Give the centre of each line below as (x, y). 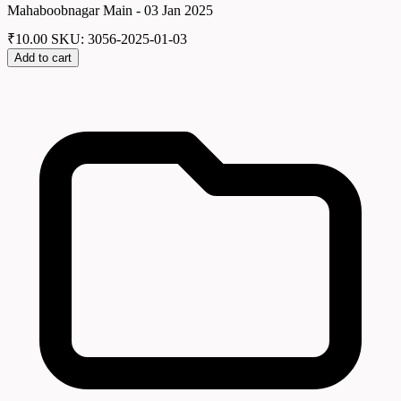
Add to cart (43, 58)
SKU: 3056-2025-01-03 (119, 39)
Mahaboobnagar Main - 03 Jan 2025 (110, 10)
